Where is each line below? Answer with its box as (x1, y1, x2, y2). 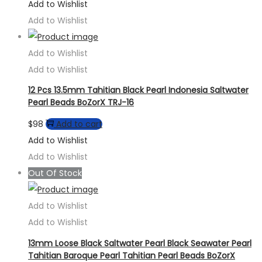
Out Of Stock (28, 167, 82, 180)
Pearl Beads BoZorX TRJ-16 (28, 96, 134, 109)
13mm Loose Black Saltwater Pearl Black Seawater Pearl (28, 237, 251, 249)
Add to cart (56, 118, 102, 130)
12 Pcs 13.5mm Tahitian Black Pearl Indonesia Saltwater (28, 84, 249, 96)
